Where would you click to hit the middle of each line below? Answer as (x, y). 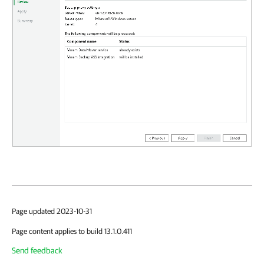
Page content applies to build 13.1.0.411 (72, 231)
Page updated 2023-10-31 (52, 211)
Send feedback (37, 250)
